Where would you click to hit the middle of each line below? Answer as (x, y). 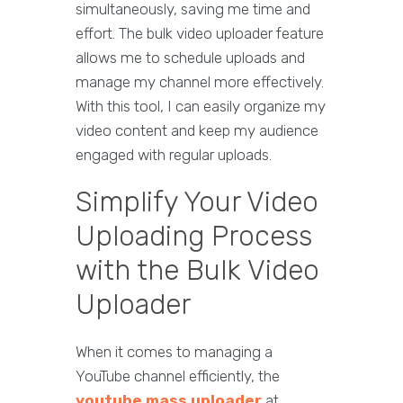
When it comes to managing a (174, 352)
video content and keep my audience (197, 131)
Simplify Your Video (197, 202)
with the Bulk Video (197, 271)
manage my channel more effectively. (200, 82)
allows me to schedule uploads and (190, 58)
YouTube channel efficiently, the (178, 376)
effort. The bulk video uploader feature (200, 34)
